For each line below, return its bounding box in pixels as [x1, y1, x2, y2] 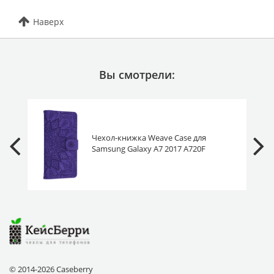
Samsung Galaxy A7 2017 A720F [91, 143, 206, 155]
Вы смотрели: [99, 67, 175, 82]
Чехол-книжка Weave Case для [91, 132, 206, 144]
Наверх [33, 15, 64, 28]
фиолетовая [91, 154, 137, 166]
